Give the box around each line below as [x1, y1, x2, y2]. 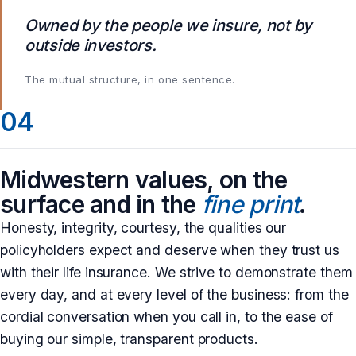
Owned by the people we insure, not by [25, 15, 312, 35]
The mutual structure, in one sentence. [25, 72, 235, 86]
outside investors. [25, 35, 157, 55]
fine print [201, 189, 300, 219]
